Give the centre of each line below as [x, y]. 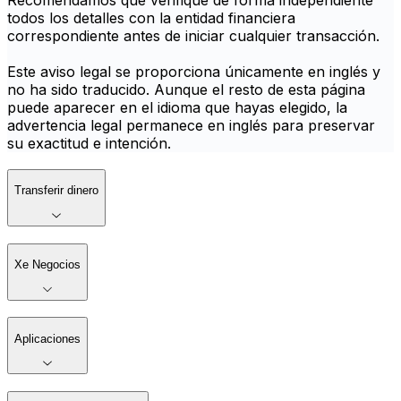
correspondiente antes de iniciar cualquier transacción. [193, 36]
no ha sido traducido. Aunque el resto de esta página [186, 90]
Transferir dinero [56, 191]
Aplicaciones [47, 338]
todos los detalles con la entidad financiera [151, 18]
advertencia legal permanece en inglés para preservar [191, 126]
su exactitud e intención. [89, 144]
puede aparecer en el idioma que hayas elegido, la [177, 108]
